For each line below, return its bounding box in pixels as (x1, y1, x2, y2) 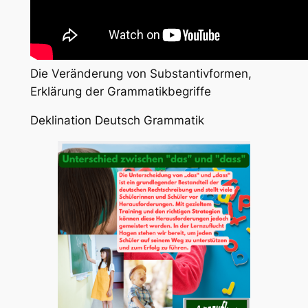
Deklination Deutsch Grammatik (30, 113, 204, 128)
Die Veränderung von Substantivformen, (30, 66, 252, 80)
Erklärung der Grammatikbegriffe (30, 84, 211, 98)
